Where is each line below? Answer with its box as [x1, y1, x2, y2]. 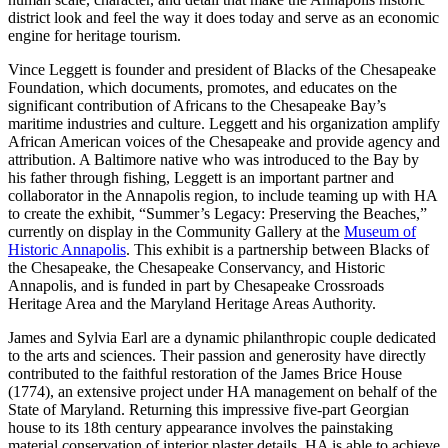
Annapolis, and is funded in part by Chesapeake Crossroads [8, 277, 384, 295]
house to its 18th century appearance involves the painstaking [8, 419, 393, 437]
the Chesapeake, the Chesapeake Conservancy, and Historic [8, 259, 385, 277]
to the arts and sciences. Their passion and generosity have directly [8, 347, 426, 365]
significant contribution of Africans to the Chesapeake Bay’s [8, 97, 386, 115]
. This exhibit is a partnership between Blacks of [126, 241, 429, 259]
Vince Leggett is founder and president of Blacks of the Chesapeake [8, 61, 436, 79]
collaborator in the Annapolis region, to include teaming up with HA [8, 187, 437, 205]
